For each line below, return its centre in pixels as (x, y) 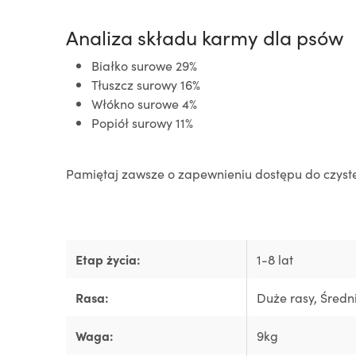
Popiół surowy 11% (142, 122)
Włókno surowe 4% (144, 103)
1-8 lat (275, 259)
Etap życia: (108, 259)
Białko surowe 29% (144, 65)
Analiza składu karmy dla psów (205, 37)
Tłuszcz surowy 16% (146, 84)
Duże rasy (285, 297)
